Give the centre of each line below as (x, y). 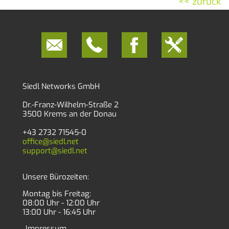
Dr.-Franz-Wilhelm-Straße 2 (70, 105)
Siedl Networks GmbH (61, 87)
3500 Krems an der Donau (69, 114)
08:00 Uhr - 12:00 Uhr (61, 203)
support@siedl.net (55, 151)
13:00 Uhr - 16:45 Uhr (59, 212)
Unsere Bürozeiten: (55, 177)
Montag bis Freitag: (56, 194)
